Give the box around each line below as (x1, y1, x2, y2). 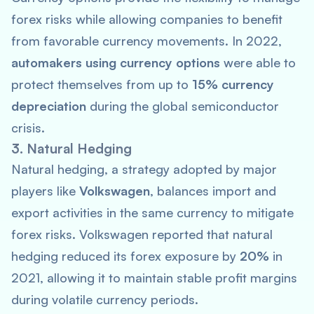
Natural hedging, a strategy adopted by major (11, 161, 277, 177)
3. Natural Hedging (11, 140, 132, 157)
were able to (220, 55, 296, 70)
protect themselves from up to (11, 76, 192, 92)
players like (11, 183, 79, 198)
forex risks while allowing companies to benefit (11, 11, 282, 27)
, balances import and (150, 183, 276, 198)
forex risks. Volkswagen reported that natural (11, 226, 273, 242)
